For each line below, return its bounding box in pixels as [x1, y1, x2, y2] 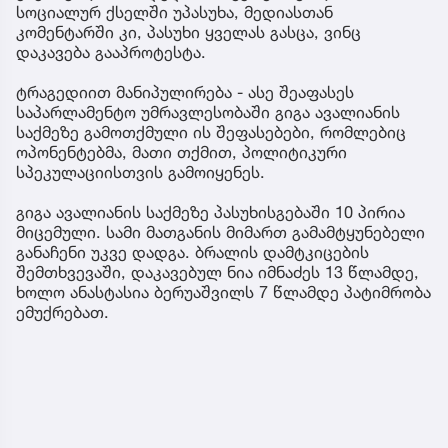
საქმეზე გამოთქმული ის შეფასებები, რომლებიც [16, 121, 406, 142]
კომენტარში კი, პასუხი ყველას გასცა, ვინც [16, 21, 361, 42]
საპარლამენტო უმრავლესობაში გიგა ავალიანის [16, 101, 400, 122]
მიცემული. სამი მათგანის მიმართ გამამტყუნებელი [16, 221, 425, 242]
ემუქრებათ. [16, 301, 109, 322]
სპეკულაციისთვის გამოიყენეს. [16, 161, 265, 182]
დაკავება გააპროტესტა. [16, 41, 206, 62]
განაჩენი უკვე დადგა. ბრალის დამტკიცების [16, 241, 369, 262]
